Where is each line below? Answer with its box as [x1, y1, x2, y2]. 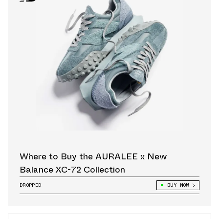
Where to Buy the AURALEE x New [20, 150, 167, 163]
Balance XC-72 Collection [20, 163, 125, 176]
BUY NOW [167, 181, 189, 189]
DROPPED [20, 181, 42, 189]
